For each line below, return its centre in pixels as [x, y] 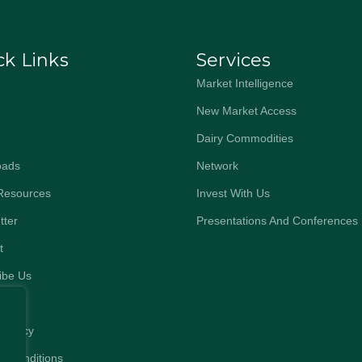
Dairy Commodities [244, 138]
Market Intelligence [244, 83]
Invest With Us [233, 193]
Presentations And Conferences [277, 221]
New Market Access [246, 111]
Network [217, 166]
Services [234, 60]
